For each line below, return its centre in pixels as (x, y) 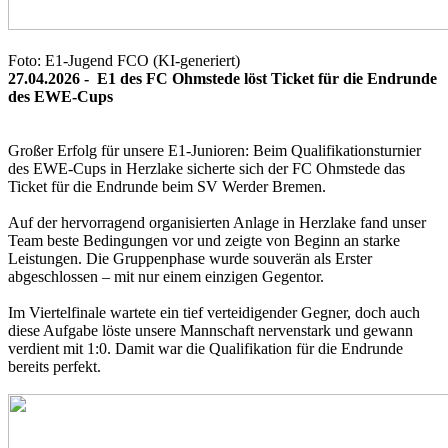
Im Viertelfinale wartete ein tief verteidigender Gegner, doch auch (214, 312)
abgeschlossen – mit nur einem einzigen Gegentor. (166, 276)
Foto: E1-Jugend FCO (80, 60)
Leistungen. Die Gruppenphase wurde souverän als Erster (190, 258)
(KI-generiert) (196, 60)
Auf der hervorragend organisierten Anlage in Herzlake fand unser (217, 222)
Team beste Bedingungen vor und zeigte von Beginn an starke (204, 240)
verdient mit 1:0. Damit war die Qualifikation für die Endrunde (205, 348)
